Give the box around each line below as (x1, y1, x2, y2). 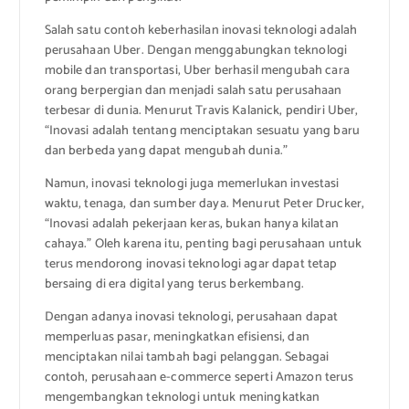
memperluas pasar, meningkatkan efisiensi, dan (44, 327, 309, 349)
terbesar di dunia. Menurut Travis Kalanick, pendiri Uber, (44, 100, 359, 122)
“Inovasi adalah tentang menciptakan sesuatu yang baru (44, 121, 360, 142)
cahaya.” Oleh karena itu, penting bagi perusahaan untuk (44, 234, 362, 256)
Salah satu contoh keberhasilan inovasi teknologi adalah (44, 20, 358, 42)
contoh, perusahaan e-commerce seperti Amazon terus (44, 367, 354, 389)
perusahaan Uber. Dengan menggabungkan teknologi (44, 40, 348, 62)
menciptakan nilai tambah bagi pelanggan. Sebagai (44, 347, 330, 369)
